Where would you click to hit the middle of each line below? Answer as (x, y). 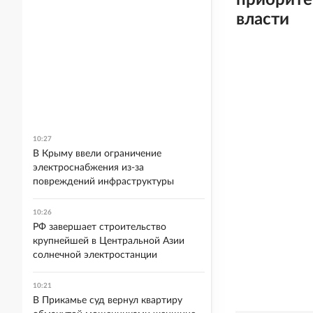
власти (263, 20)
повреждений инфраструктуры (103, 182)
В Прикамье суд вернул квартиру (108, 300)
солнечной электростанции (95, 255)
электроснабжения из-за (88, 168)
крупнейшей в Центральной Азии (109, 241)
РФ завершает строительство (100, 227)
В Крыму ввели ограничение (97, 154)
